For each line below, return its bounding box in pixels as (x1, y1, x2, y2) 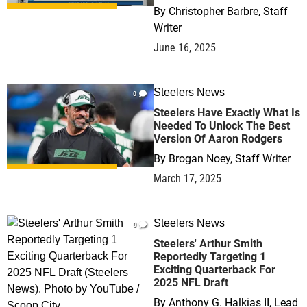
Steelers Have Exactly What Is (153, 106, 300, 119)
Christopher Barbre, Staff (169, 5, 288, 18)
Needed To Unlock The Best (153, 119, 290, 132)
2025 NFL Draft (153, 276, 228, 289)
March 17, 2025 (153, 172, 221, 185)
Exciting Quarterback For (153, 263, 275, 276)
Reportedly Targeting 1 (153, 250, 266, 263)
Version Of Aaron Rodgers (153, 132, 282, 145)
